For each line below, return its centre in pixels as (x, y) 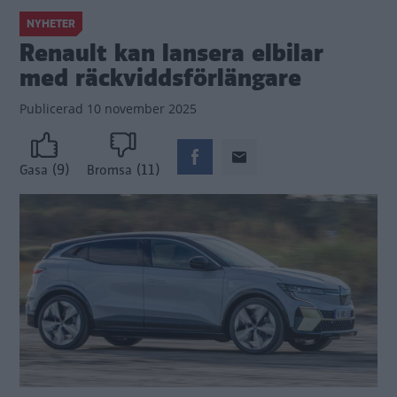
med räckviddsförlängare (160, 78)
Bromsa (109, 171)
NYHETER (51, 24)
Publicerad (51, 109)
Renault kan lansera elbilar (171, 53)
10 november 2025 (140, 109)
